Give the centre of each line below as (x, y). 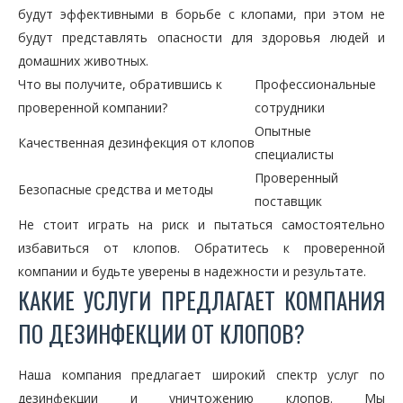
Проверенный (296, 178)
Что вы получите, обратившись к (120, 85)
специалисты (294, 155)
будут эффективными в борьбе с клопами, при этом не (201, 14)
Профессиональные (315, 85)
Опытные (283, 131)
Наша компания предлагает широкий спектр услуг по (201, 375)
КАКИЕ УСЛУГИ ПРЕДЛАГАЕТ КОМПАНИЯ (201, 300)
